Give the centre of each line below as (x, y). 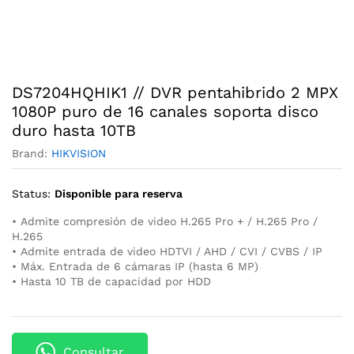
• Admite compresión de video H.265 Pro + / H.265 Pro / (165, 221)
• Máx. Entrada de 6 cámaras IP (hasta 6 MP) (135, 266)
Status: (31, 194)
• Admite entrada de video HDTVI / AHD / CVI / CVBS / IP (167, 251)
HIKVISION (79, 153)
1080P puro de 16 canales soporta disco (165, 111)
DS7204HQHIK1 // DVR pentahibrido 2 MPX (175, 92)
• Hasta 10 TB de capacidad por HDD (111, 281)
